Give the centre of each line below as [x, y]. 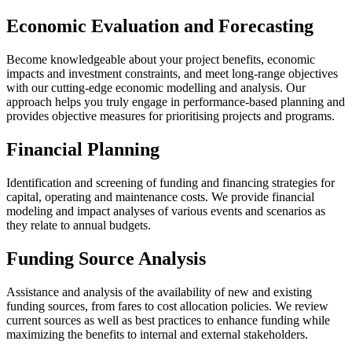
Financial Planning [83, 150]
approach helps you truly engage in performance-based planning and [176, 102]
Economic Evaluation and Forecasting [160, 26]
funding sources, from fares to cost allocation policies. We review [167, 306]
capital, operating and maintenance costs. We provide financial [160, 197]
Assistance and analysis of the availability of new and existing [159, 291]
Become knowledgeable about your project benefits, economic [161, 60]
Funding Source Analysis [106, 259]
